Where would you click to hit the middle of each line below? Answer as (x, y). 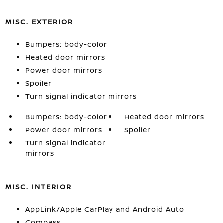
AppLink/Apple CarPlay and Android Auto (105, 209)
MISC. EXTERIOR (39, 21)
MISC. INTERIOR (38, 186)
